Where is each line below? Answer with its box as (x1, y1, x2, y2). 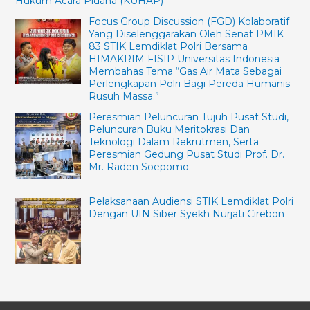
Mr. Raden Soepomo (88, 161, 189, 174)
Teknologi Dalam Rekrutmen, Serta (88, 136, 259, 149)
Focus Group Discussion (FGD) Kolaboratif (88, 15, 289, 28)
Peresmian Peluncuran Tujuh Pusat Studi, (88, 111, 289, 124)
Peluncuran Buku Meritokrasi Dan (88, 123, 250, 136)
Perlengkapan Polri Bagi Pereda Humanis (88, 77, 290, 91)
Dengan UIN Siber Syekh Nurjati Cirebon (88, 207, 284, 220)
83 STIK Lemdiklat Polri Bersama (88, 40, 248, 53)
